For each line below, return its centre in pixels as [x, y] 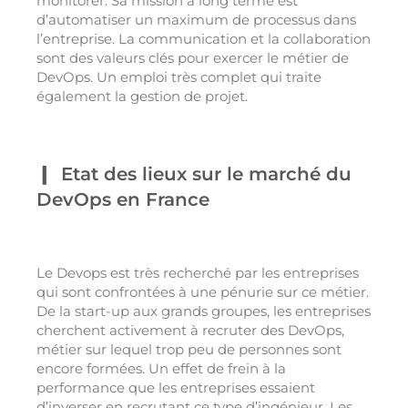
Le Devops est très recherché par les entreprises [198, 273]
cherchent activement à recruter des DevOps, [190, 331]
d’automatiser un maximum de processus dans [196, 20]
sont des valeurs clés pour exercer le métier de [193, 58]
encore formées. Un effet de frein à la [161, 369]
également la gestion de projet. [142, 97]
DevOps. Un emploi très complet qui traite [179, 77]
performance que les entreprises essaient [176, 388]
